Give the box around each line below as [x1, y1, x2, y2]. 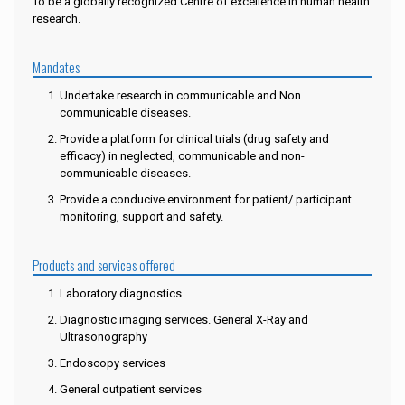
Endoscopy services [60, 356, 165, 370]
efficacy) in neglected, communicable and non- [60, 149, 305, 163]
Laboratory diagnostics [60, 287, 182, 300]
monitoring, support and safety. [60, 210, 223, 223]
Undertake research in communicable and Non [60, 89, 301, 102]
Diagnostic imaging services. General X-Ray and [60, 313, 308, 326]
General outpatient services [60, 382, 202, 396]
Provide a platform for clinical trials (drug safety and [60, 132, 329, 146]
